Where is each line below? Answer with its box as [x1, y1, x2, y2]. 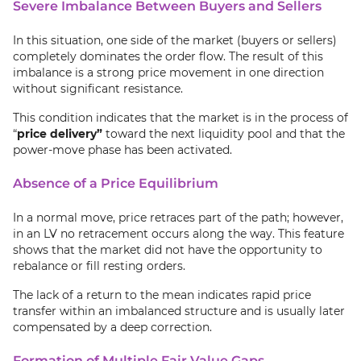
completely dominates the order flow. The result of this [13, 49, 323, 64]
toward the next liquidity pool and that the [102, 127, 345, 141]
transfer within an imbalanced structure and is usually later [13, 304, 345, 318]
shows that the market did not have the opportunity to [13, 243, 322, 257]
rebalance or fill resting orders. [13, 259, 185, 273]
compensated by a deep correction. [13, 320, 212, 334]
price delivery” [17, 127, 102, 141]
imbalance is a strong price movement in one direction [13, 65, 324, 80]
